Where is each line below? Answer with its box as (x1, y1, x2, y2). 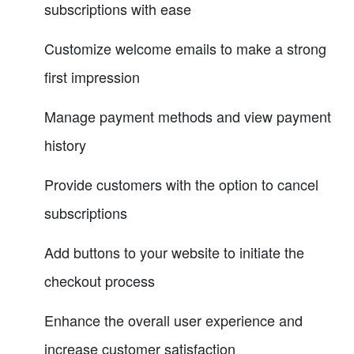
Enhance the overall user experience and (44, 309, 303, 330)
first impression (44, 66, 140, 87)
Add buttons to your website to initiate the (44, 241, 304, 262)
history (44, 134, 86, 155)
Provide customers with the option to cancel (44, 173, 318, 194)
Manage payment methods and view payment (44, 105, 331, 126)
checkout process (44, 269, 155, 291)
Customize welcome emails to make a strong (44, 37, 326, 58)
